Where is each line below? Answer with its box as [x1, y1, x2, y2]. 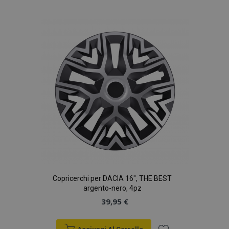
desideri [154, 41, 194, 53]
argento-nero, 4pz [83, 184, 142, 192]
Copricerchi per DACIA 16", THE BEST [53, 174, 172, 182]
